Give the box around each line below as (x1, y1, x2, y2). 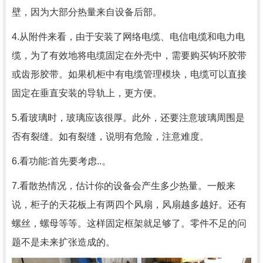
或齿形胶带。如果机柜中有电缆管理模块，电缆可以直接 (12, 69, 247, 79)
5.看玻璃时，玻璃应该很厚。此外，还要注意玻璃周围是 (12, 113, 245, 123)
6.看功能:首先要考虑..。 (12, 156, 111, 166)
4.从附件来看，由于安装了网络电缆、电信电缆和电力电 (12, 32, 245, 42)
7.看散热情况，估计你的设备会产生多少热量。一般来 (12, 181, 235, 191)
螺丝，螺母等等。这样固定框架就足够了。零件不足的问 (12, 218, 247, 228)
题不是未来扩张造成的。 (12, 237, 115, 247)
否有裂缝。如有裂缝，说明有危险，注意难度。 (12, 131, 209, 141)
